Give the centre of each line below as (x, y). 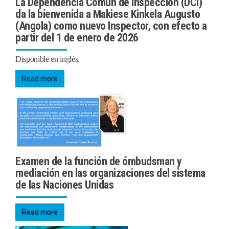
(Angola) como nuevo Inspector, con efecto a (111, 26)
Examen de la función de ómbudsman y (99, 162)
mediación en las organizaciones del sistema (110, 173)
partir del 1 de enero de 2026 (77, 37)
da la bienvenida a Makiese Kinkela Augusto (108, 14)
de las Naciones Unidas (64, 185)
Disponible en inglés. (49, 59)
